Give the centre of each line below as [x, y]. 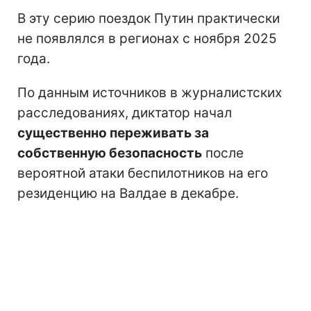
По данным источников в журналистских [150, 93]
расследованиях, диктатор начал [125, 113]
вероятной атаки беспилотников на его [143, 174]
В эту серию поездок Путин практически [149, 19]
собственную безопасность [110, 153]
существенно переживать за [113, 133]
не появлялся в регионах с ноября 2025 [147, 39]
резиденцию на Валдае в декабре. [128, 194]
